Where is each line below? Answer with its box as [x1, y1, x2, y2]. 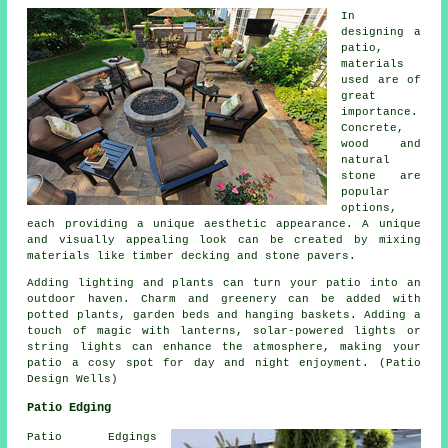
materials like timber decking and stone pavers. [27, 250, 357, 263]
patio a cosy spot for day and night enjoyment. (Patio [27, 357, 421, 370]
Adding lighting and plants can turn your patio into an [27, 277, 421, 290]
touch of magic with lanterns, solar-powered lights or [27, 325, 421, 338]
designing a [341, 26, 421, 39]
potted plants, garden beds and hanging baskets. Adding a [27, 309, 421, 322]
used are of [341, 74, 421, 87]
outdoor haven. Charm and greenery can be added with [27, 293, 421, 306]
